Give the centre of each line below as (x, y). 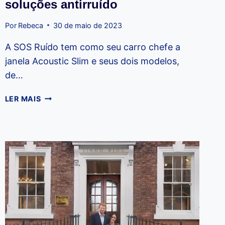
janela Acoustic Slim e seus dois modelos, (92, 61)
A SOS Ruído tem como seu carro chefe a (92, 47)
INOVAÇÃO (62, 131)
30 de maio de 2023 (87, 25)
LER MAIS (23, 98)
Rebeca (30, 25)
